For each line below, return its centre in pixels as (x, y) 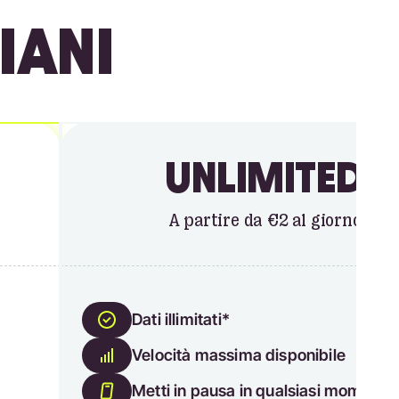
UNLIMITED (265, 178)
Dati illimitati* (181, 319)
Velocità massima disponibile (239, 355)
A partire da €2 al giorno (265, 220)
